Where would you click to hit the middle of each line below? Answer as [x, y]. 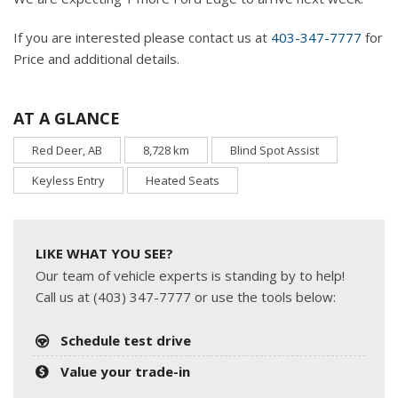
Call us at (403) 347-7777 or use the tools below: [186, 296]
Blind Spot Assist [275, 150]
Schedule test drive [126, 340]
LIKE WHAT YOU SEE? [104, 253]
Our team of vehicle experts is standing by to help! [190, 275]
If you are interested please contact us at [142, 37]
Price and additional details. [96, 58]
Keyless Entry [68, 180]
